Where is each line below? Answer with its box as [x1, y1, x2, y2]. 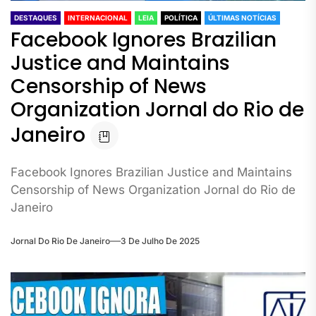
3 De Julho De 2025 [121, 235, 200, 246]
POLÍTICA [164, 13, 197, 23]
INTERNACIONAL [68, 13, 128, 23]
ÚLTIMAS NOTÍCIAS [208, 13, 276, 23]
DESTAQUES [14, 13, 57, 23]
